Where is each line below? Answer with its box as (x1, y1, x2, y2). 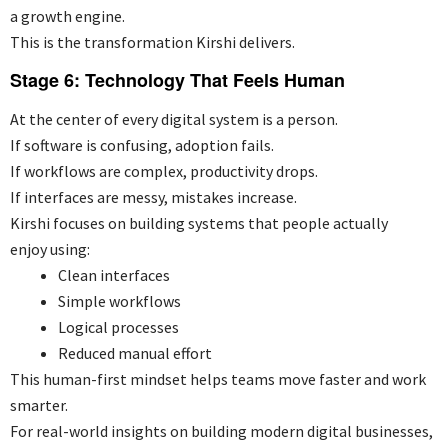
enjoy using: (10, 238, 90, 259)
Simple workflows (58, 290, 181, 311)
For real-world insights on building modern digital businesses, (10, 420, 433, 441)
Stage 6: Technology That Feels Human (10, 66, 345, 93)
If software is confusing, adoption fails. (10, 134, 274, 155)
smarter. (10, 394, 68, 415)
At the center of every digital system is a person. (10, 108, 338, 129)
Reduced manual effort (58, 342, 212, 363)
